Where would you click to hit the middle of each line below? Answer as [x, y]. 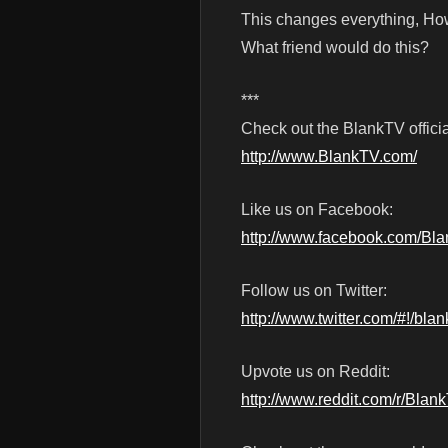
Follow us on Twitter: [314, 291]
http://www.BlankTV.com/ [329, 157]
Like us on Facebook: [317, 210]
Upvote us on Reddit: [315, 372]
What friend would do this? [335, 48]
